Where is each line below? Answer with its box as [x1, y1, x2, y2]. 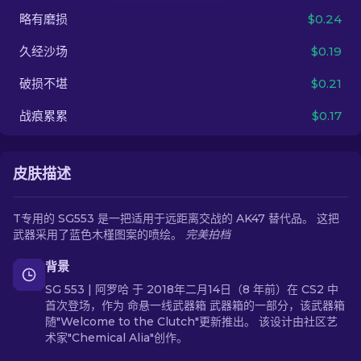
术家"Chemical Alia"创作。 [45, 330, 188, 345]
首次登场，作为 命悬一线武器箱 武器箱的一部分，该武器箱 [45, 298, 345, 313]
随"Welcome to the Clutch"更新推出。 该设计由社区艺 [45, 314, 338, 329]
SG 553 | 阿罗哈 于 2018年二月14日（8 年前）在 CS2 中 [45, 282, 338, 297]
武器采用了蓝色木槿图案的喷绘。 [13, 227, 185, 242]
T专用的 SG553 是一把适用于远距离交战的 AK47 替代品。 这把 [13, 211, 339, 226]
